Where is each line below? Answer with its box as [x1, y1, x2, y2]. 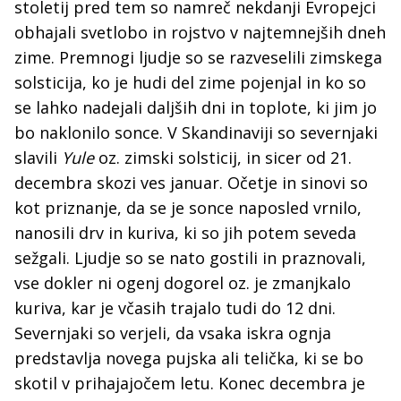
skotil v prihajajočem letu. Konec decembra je [14, 372, 365, 395]
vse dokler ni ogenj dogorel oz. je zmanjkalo [14, 272, 351, 294]
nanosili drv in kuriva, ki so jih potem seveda [14, 222, 356, 244]
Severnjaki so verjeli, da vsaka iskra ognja [14, 322, 331, 345]
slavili [14, 147, 62, 169]
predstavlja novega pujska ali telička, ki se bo [14, 347, 363, 370]
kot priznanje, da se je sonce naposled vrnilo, [14, 197, 362, 219]
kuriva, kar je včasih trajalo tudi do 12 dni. [14, 297, 336, 320]
